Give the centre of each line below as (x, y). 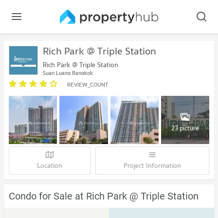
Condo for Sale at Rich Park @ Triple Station (104, 196)
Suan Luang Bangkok (68, 73)
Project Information (152, 166)
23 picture (185, 128)
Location (50, 166)
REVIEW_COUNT (88, 84)
